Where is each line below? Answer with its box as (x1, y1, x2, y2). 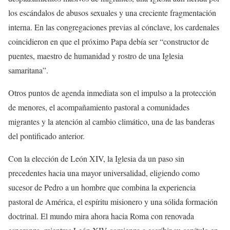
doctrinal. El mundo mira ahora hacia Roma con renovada (8, 210, 194, 221)
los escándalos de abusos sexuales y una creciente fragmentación (8, 7, 216, 18)
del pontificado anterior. (8, 130, 85, 141)
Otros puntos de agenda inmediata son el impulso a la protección (8, 87, 216, 98)
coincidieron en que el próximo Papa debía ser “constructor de (8, 35, 209, 47)
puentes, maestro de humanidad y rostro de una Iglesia (8, 50, 183, 61)
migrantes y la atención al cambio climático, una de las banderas (8, 116, 215, 127)
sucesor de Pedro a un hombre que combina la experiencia (8, 181, 196, 193)
